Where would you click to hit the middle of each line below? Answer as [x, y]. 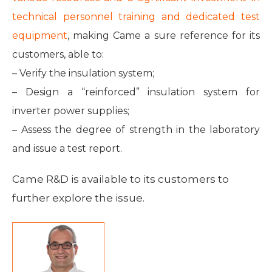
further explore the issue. [78, 198]
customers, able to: [58, 54]
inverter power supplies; [71, 110]
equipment [40, 35]
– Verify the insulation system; [83, 73]
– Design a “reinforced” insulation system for [136, 92]
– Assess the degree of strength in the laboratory [136, 129]
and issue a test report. [67, 148]
